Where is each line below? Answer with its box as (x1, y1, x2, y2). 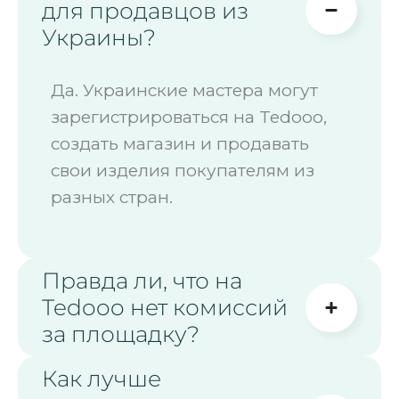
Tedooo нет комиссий (42, 294, 288, 322)
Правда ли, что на (42, 267, 242, 295)
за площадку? (42, 321, 199, 348)
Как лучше (42, 365, 161, 393)
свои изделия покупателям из (51, 159, 314, 181)
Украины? (42, 23, 156, 51)
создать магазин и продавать (51, 133, 309, 154)
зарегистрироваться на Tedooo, (51, 106, 327, 127)
